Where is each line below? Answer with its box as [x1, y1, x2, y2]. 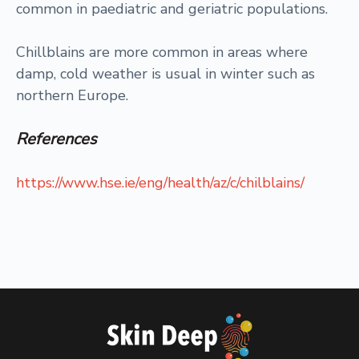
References [16, 128, 97, 150]
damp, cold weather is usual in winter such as [16, 64, 315, 83]
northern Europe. [16, 86, 128, 105]
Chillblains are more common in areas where [16, 42, 308, 62]
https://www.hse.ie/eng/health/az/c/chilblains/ [16, 173, 305, 192]
